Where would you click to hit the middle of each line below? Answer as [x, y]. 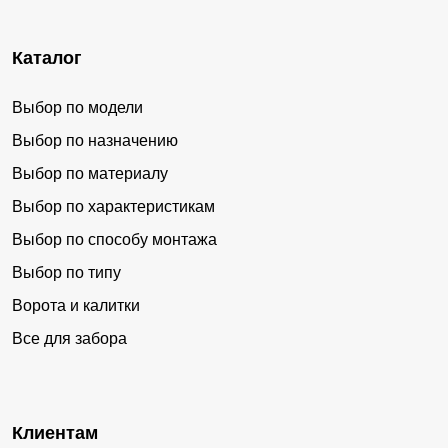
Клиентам [55, 433]
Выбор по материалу [90, 174]
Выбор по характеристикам [113, 207]
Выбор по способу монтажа [114, 240]
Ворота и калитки [76, 306]
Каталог [47, 58]
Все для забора [69, 339]
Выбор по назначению [95, 141]
